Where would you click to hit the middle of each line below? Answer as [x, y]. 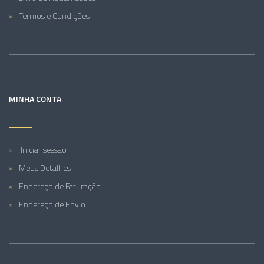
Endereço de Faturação [60, 186]
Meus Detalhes [45, 168]
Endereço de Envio [52, 204]
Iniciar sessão [43, 149]
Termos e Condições [54, 16]
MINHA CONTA [35, 99]
